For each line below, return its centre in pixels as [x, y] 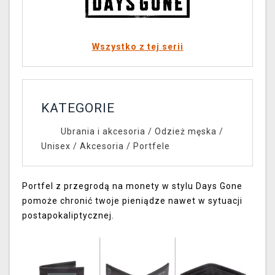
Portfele [152, 146]
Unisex [56, 146]
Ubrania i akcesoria [103, 132]
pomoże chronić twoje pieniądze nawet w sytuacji [132, 201]
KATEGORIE [78, 108]
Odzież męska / [189, 132]
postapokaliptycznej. [68, 216]
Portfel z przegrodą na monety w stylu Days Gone [132, 186]
